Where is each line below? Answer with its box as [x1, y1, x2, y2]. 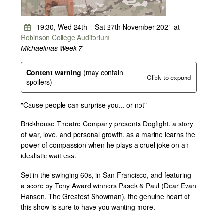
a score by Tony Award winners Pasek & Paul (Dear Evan [20, 180, 196, 190]
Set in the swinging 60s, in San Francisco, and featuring [20, 170, 191, 180]
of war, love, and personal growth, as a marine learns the [20, 129, 195, 139]
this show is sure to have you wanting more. [20, 201, 155, 212]
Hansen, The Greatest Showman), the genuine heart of [20, 191, 190, 201]
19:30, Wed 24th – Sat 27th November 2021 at [34, 22, 180, 32]
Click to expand [147, 72, 191, 82]
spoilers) [26, 77, 52, 87]
